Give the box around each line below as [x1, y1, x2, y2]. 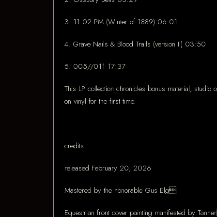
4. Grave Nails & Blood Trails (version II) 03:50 [64, 38, 206, 49]
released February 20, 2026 [64, 162, 151, 173]
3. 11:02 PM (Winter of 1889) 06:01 [64, 16, 177, 27]
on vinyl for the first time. [64, 95, 136, 107]
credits [64, 140, 84, 151]
